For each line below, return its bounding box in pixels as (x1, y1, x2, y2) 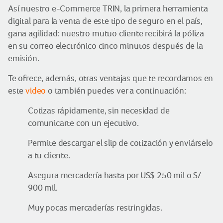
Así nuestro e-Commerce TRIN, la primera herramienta (8, 3, 208, 13)
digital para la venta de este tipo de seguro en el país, (8, 16, 203, 26)
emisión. (8, 53, 39, 63)
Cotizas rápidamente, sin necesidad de (28, 106, 170, 115)
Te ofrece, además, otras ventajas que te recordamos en (8, 73, 214, 83)
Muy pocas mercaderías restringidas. (28, 203, 162, 213)
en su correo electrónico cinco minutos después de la (8, 41, 203, 51)
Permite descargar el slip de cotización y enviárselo (28, 138, 213, 148)
